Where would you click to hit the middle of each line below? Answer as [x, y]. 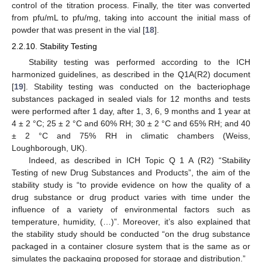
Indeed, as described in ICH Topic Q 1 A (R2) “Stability [139, 160]
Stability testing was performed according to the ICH [139, 62]
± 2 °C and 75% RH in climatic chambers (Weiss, [131, 136]
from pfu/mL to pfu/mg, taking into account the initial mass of [131, 17]
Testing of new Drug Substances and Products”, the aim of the [131, 173]
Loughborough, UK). [49, 148]
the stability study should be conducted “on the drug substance [131, 234]
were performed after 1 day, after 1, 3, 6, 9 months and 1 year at [131, 111]
